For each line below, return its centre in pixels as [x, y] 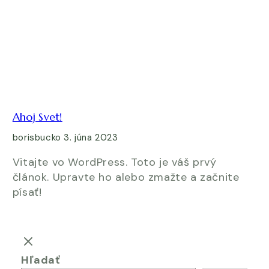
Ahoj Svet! [37, 116]
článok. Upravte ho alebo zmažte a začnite [126, 177]
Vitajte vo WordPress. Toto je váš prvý [114, 162]
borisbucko [37, 137]
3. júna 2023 [91, 137]
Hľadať [41, 260]
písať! [27, 192]
